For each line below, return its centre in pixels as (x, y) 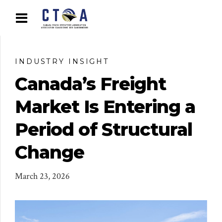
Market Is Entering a (105, 106)
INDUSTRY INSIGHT (62, 61)
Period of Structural (104, 129)
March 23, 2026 (42, 176)
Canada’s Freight (90, 83)
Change (50, 152)
